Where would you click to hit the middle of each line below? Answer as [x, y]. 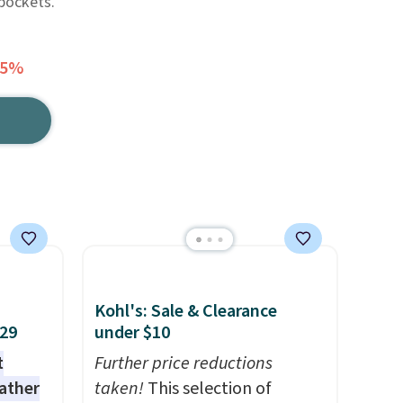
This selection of [207, 389]
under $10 [132, 333]
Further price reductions [183, 363]
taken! [119, 389]
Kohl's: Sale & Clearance [185, 311]
